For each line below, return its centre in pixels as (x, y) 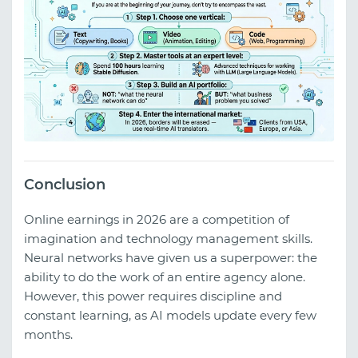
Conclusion (65, 184)
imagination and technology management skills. (168, 239)
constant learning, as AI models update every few (170, 316)
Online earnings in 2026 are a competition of (157, 220)
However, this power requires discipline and (153, 296)
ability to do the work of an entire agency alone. (165, 277)
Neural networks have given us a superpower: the (171, 258)
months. (48, 335)
